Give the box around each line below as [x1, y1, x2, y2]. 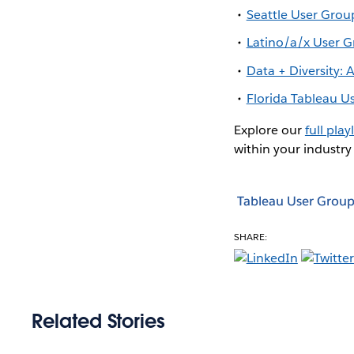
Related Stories [32, 308, 165, 333]
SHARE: [233, 229, 267, 243]
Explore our [233, 121, 305, 138]
